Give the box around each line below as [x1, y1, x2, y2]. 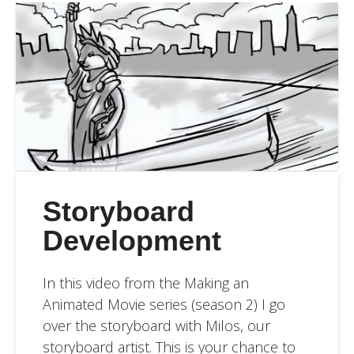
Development [42, 224, 221, 257]
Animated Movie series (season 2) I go [42, 295, 285, 314]
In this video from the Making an [42, 273, 249, 292]
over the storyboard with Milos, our [42, 316, 270, 335]
